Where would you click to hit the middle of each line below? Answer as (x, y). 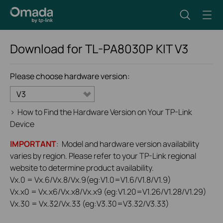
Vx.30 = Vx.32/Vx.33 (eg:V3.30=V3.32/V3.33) (90, 204)
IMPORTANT (33, 144)
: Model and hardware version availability (128, 144)
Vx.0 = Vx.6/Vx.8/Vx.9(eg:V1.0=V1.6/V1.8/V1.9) (91, 180)
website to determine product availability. (82, 168)
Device (22, 124)
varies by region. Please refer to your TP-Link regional (103, 156)
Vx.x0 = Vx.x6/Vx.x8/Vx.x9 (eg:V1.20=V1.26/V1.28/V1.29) (108, 192)
